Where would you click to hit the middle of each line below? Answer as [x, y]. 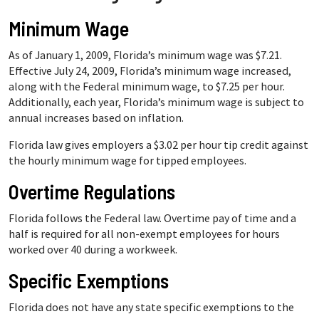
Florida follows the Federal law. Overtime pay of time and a [152, 218]
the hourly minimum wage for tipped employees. [127, 160]
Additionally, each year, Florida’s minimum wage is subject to [156, 102]
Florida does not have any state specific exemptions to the [151, 307]
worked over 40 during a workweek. [93, 249]
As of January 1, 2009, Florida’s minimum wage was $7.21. [146, 55]
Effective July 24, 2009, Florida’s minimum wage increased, [150, 70]
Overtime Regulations [92, 192]
